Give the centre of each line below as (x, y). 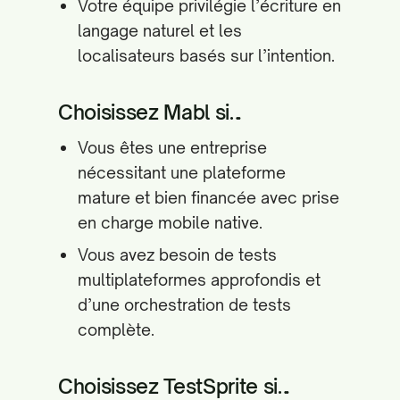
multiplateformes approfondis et (199, 279)
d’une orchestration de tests (184, 304)
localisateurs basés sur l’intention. (206, 55)
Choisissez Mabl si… (150, 112)
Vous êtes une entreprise (172, 147)
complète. (116, 329)
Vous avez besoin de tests (177, 254)
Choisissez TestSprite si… (175, 386)
